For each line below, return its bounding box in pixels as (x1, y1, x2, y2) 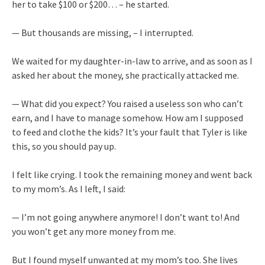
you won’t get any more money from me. (12, 225, 176, 237)
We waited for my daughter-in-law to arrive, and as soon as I (12, 54, 253, 67)
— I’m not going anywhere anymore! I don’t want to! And (12, 211, 240, 223)
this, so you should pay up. (12, 140, 116, 152)
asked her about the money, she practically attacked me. (12, 69, 239, 81)
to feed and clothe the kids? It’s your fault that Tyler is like (12, 125, 247, 138)
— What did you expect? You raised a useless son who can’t (12, 97, 243, 109)
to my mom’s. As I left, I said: (12, 182, 125, 195)
